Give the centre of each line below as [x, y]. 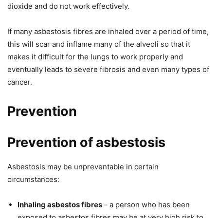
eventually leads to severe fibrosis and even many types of [108, 70]
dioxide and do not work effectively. [68, 6]
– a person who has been [147, 205]
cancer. [20, 82]
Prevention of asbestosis [86, 143]
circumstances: [33, 180]
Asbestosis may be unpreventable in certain [83, 167]
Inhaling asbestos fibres [61, 205]
